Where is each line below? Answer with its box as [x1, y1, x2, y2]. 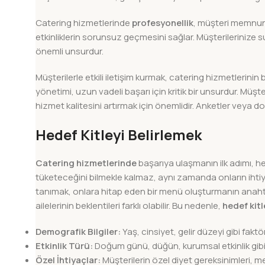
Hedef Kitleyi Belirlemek [35, 125, 202, 145]
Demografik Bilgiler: [35, 225, 121, 238]
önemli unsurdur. [35, 45, 104, 58]
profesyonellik [132, 17, 193, 30]
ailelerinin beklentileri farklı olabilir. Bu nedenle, [35, 199, 222, 212]
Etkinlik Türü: [35, 240, 93, 253]
